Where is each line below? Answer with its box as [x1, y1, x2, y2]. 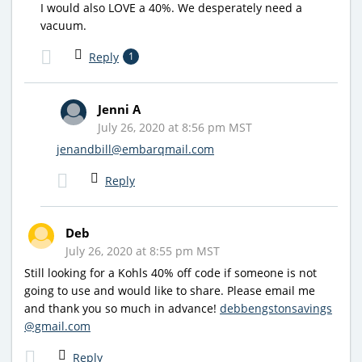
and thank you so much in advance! [24, 300, 220, 316]
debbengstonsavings [220, 300, 332, 316]
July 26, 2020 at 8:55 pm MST [65, 242, 220, 259]
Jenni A [98, 100, 141, 117]
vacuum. [40, 17, 86, 33]
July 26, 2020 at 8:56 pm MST [98, 119, 252, 135]
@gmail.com [24, 318, 90, 334]
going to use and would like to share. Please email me [24, 282, 315, 298]
